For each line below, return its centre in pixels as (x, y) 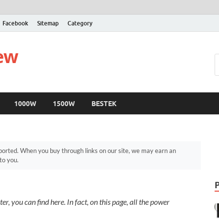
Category (80, 23)
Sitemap (48, 23)
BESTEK (104, 103)
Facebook (15, 23)
